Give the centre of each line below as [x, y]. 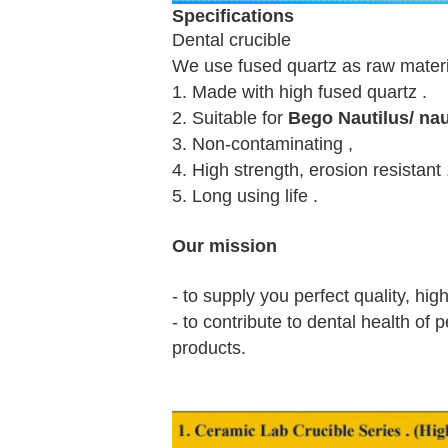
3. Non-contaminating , [262, 144]
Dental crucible [231, 40]
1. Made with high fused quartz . [299, 92]
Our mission [224, 246]
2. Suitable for [230, 118]
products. [209, 348]
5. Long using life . [245, 196]
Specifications [233, 16]
